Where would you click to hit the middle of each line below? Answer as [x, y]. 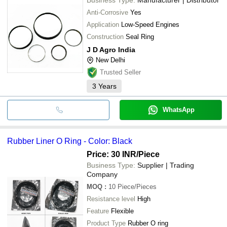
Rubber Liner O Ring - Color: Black [70, 141]
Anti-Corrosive [107, 12]
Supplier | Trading [166, 165]
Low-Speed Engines [150, 24]
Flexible [122, 211]
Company [102, 174]
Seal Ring [140, 36]
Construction [105, 36]
